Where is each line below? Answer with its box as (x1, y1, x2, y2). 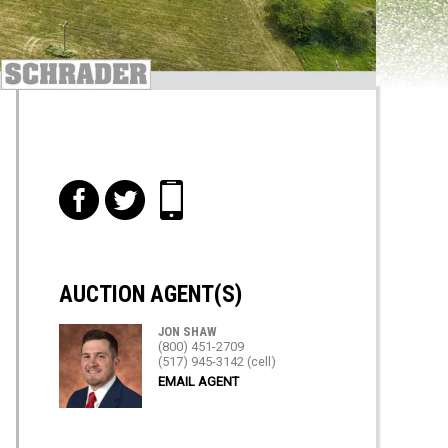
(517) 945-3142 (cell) (158, 354, 277, 370)
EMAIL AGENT (158, 374, 240, 390)
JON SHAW (158, 324, 218, 340)
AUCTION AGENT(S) (59, 281, 242, 309)
